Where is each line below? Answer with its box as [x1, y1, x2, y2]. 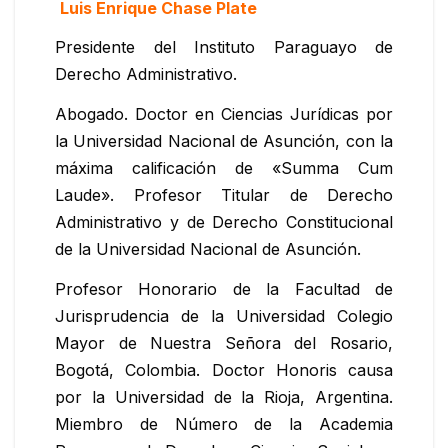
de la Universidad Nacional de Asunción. [55, 239, 361, 260]
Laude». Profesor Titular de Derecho [55, 185, 393, 206]
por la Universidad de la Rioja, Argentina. [55, 387, 393, 408]
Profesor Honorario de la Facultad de [55, 279, 393, 300]
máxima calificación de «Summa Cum [55, 158, 393, 179]
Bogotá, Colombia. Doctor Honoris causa [55, 360, 393, 381]
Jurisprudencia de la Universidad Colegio [55, 306, 393, 327]
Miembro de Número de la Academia [55, 414, 393, 435]
